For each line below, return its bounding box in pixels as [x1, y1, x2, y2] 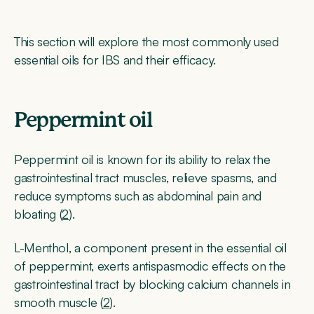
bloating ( [14, 206, 62, 222]
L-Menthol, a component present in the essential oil [14, 240, 287, 256]
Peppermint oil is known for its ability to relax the [14, 151, 271, 168]
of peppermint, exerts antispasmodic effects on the [14, 258, 287, 274]
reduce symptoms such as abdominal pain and [14, 188, 261, 204]
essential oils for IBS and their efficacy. [14, 52, 216, 68]
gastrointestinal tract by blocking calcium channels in [14, 276, 291, 292]
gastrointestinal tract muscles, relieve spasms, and [14, 170, 277, 186]
